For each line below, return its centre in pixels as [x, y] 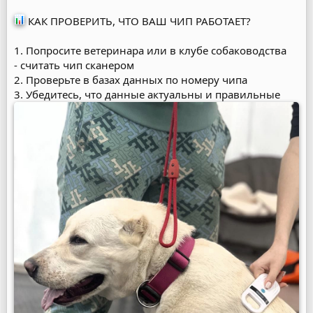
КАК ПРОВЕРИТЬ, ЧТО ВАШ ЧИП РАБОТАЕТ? [138, 21]
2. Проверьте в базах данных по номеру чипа [131, 80]
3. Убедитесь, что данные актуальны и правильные [147, 94]
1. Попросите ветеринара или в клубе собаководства [150, 50]
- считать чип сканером [74, 65]
